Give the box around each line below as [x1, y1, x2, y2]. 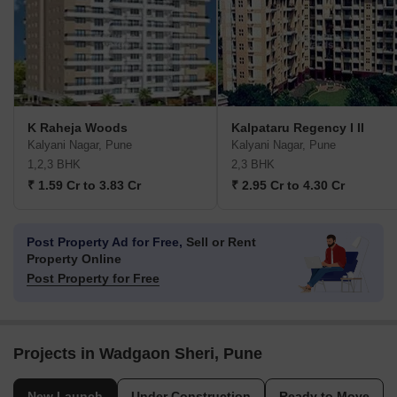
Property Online [27, 252, 121, 267]
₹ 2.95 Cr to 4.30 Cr [231, 178, 345, 193]
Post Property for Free [27, 271, 160, 286]
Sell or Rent [183, 235, 256, 250]
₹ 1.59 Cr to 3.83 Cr [27, 178, 141, 193]
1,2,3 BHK [27, 158, 81, 172]
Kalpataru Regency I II [231, 121, 364, 136]
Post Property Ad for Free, [27, 235, 183, 250]
